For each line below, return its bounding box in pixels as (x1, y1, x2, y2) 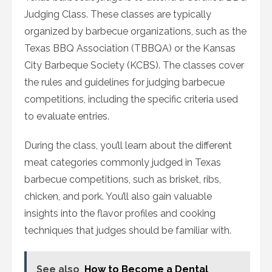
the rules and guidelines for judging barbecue (24, 76, 225, 89)
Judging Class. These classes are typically (24, 8, 211, 21)
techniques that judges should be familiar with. (24, 225, 231, 237)
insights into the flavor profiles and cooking (24, 208, 216, 220)
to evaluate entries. (24, 110, 109, 123)
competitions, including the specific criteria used (24, 93, 238, 106)
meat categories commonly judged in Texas (24, 157, 221, 169)
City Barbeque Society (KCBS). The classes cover (24, 59, 244, 72)
